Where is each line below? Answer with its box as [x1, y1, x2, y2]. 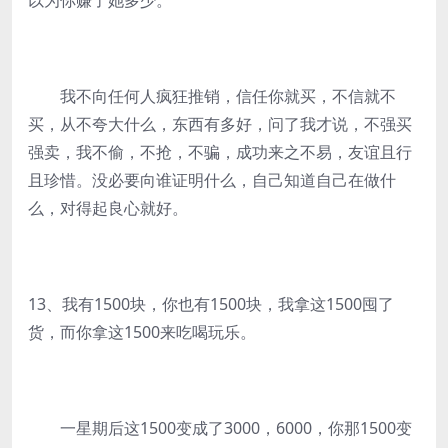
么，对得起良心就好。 [28, 197, 188, 219]
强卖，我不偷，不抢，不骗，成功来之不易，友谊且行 [28, 141, 412, 163]
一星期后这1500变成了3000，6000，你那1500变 [28, 417, 412, 439]
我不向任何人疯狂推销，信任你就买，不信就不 [28, 85, 396, 107]
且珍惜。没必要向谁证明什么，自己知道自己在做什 [28, 169, 396, 191]
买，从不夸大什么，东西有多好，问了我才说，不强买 [28, 113, 412, 135]
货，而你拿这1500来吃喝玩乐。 [28, 321, 256, 343]
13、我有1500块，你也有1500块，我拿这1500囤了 [28, 293, 394, 315]
